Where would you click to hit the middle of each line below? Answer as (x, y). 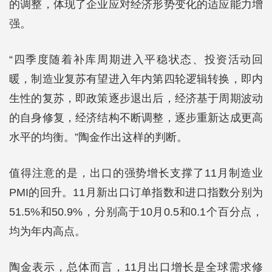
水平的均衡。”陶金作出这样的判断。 (98, 137)
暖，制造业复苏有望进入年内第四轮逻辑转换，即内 (136, 79)
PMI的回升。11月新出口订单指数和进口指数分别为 (136, 192)
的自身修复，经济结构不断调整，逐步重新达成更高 (136, 118)
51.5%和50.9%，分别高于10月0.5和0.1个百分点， (136, 212)
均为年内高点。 (47, 231)
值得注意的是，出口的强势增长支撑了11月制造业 (136, 173)
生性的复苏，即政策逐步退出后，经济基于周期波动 (136, 98)
